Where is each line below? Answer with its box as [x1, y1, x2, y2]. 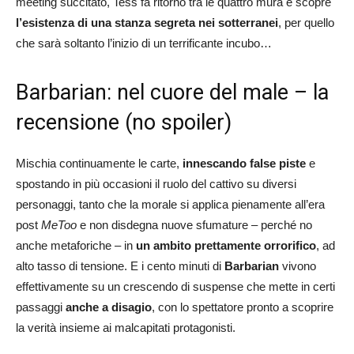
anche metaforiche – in [16, 238, 136, 252]
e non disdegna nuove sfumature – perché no [77, 217, 312, 232]
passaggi [16, 299, 66, 314]
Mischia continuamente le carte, [16, 156, 183, 170]
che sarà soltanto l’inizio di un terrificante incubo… [16, 36, 272, 50]
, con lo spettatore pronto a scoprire [152, 299, 333, 314]
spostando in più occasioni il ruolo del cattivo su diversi [16, 176, 296, 190]
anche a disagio [66, 299, 152, 314]
